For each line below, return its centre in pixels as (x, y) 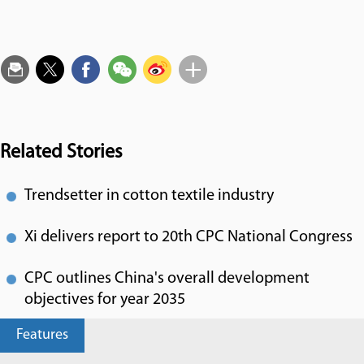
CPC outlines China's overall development (167, 279)
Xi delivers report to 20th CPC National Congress (188, 237)
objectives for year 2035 (105, 300)
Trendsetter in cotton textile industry (149, 196)
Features (42, 335)
